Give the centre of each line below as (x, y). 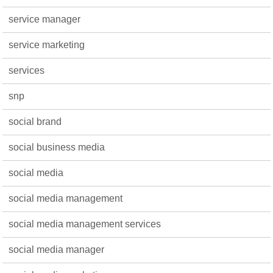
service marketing (47, 45)
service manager (45, 19)
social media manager (57, 250)
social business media (57, 147)
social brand (35, 122)
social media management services (85, 224)
